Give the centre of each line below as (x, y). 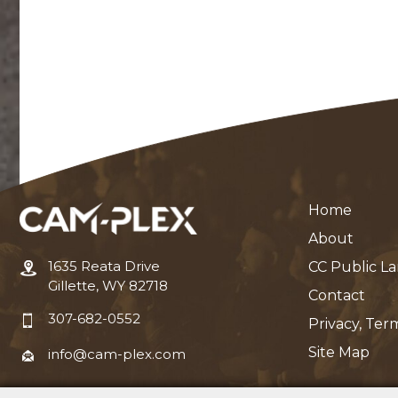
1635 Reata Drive (104, 267)
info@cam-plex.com (117, 354)
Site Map (339, 353)
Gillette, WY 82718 (108, 286)
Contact (337, 296)
